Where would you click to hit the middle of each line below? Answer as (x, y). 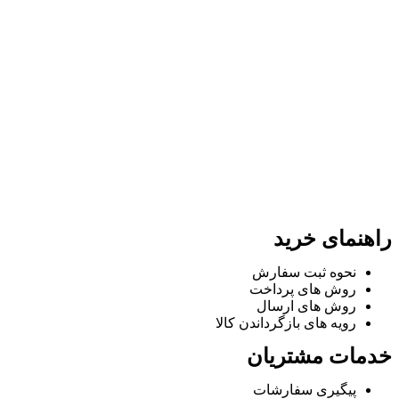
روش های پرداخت (303, 289)
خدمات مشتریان (319, 357)
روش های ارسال (306, 306)
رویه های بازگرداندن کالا (286, 323)
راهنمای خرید (333, 239)
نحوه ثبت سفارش (304, 273)
